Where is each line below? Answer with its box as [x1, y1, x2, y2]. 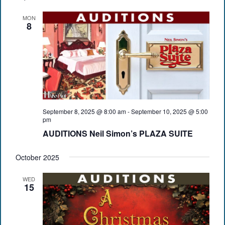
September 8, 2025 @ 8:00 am [42, 106, 126, 116]
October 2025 [15, 152, 59, 162]
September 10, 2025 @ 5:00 [131, 106, 208, 116]
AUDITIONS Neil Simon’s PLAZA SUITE [42, 127, 193, 139]
